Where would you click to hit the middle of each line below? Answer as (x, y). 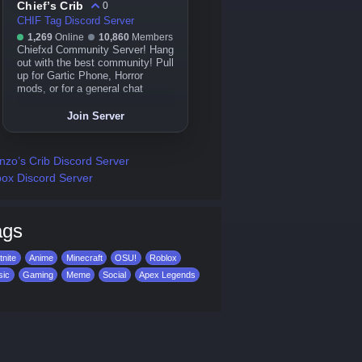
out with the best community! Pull (95, 63)
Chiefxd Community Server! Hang (95, 50)
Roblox (163, 258)
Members (151, 37)
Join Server (95, 116)
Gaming (38, 275)
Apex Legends (167, 275)
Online (69, 37)
